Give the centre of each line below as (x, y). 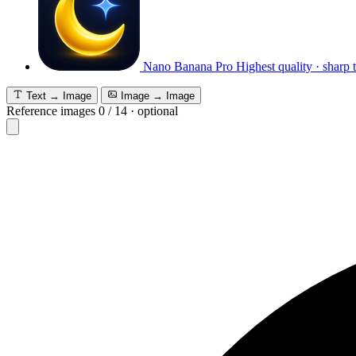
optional (158, 111)
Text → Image (59, 96)
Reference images (51, 111)
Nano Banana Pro (188, 66)
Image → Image (158, 96)
